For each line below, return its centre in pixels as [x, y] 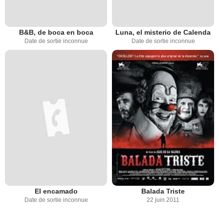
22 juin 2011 [163, 200]
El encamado [56, 191]
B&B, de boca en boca [56, 32]
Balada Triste [163, 191]
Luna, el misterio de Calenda [163, 32]
